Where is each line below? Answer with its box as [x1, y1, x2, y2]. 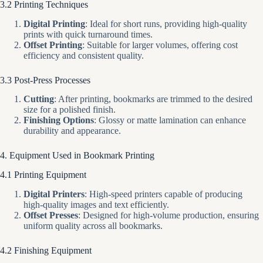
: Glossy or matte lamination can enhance [94, 115, 246, 126]
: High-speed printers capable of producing [85, 188, 242, 199]
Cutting [23, 94, 54, 104]
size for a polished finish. [23, 104, 116, 115]
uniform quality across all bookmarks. [23, 220, 163, 231]
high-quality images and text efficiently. [23, 199, 169, 210]
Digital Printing [23, 18, 85, 29]
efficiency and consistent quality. [23, 50, 144, 60]
